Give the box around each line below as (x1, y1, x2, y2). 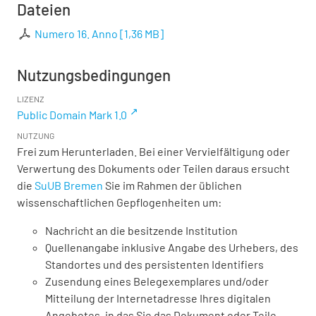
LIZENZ (17, 94, 44, 104)
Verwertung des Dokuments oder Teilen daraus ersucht (17, 162, 290, 176)
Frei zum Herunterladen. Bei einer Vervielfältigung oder (17, 145, 290, 159)
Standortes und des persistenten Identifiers (45, 257, 264, 272)
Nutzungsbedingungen (17, 66, 171, 85)
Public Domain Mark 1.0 (17, 108, 127, 122)
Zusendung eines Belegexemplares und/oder (45, 274, 269, 288)
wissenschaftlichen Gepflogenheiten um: (17, 195, 221, 209)
